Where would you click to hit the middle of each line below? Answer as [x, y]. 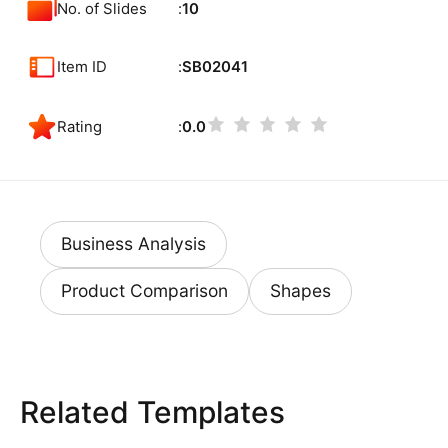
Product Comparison [144, 291]
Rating [80, 126]
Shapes [301, 291]
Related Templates [152, 411]
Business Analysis [133, 244]
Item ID [82, 66]
